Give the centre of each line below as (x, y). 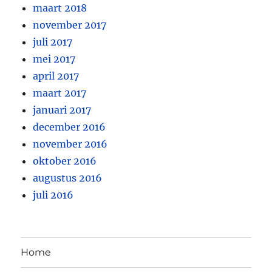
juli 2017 (53, 42)
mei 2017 (54, 59)
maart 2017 (60, 93)
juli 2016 (53, 195)
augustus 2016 (68, 178)
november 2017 (70, 25)
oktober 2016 (65, 161)
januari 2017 (62, 110)
